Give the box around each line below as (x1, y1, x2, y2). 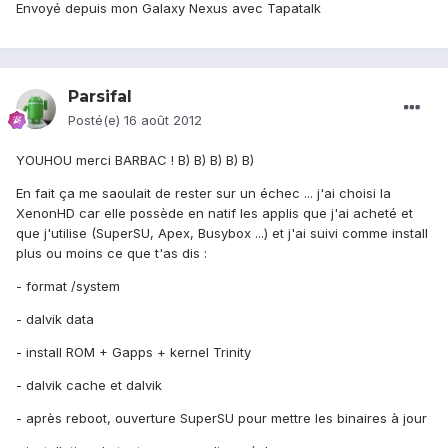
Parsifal (68, 87, 132, 107)
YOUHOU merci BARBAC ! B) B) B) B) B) (16, 152, 254, 169)
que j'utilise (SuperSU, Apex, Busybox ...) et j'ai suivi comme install (16, 225, 428, 242)
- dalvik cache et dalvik (16, 377, 162, 394)
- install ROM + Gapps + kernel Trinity (16, 344, 251, 361)
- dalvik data (16, 311, 94, 328)
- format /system (16, 278, 120, 295)
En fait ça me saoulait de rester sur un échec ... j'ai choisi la (16, 185, 391, 202)
